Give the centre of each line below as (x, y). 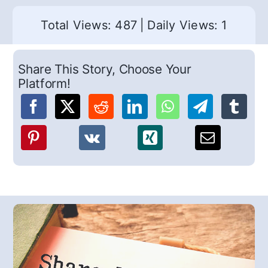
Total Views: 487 (89, 25)
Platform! (44, 84)
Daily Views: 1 (187, 25)
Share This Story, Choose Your (105, 69)
